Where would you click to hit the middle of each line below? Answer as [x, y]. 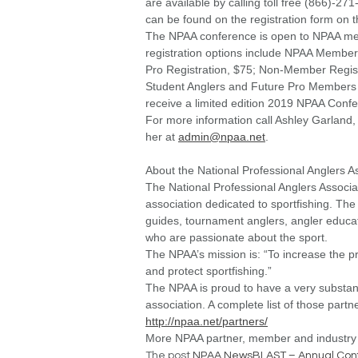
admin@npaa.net [222, 136]
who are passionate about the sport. [237, 237]
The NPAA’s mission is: [205, 254]
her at [162, 136]
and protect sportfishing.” [209, 270]
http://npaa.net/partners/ [207, 321]
